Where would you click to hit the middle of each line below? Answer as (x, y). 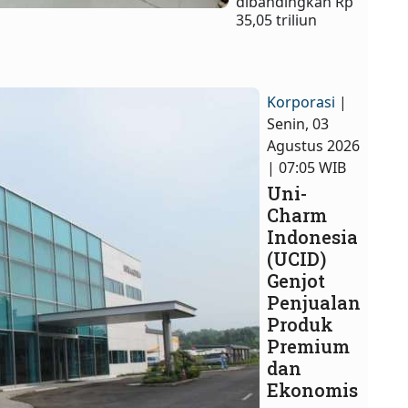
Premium (309, 347)
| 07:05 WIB (307, 168)
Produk (301, 325)
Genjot (296, 281)
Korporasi (303, 102)
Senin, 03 (298, 124)
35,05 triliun (279, 20)
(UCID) (297, 259)
